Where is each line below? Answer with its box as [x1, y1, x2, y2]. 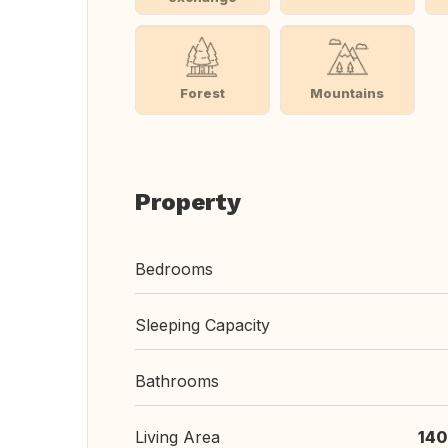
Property [135, 188, 241, 216]
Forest [179, 84, 225, 101]
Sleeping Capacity [135, 315, 270, 335]
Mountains [310, 84, 385, 101]
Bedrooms [135, 259, 213, 279]
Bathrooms [135, 371, 219, 391]
